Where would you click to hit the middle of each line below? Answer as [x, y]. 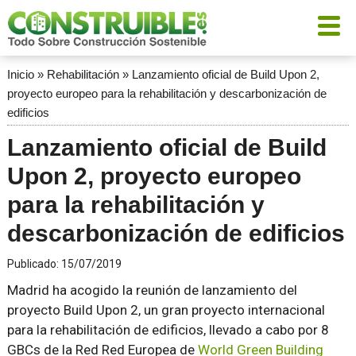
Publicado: [34, 264]
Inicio [20, 74]
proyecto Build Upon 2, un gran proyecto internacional [166, 310]
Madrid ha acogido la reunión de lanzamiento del [152, 290]
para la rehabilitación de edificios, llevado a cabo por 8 [168, 330]
